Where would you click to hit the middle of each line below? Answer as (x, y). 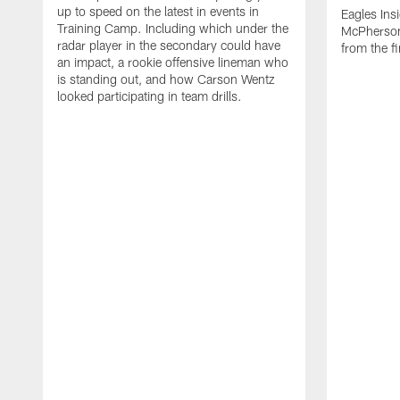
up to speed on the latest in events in (158, 11)
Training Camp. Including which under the (173, 28)
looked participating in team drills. (150, 96)
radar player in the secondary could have (169, 45)
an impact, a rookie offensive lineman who (173, 62)
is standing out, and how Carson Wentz (166, 79)
